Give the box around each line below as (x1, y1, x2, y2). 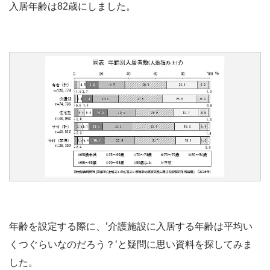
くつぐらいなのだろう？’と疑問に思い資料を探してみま (9, 239, 253, 250)
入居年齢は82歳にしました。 (9, 1, 136, 11)
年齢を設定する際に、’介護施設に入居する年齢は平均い (9, 221, 253, 232)
